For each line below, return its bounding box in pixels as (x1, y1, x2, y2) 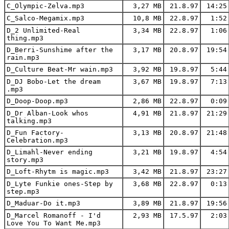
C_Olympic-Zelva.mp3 (7, 2, 84, 10)
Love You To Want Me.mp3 (7, 219, 101, 227)
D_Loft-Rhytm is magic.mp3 (7, 167, 109, 175)
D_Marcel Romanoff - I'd (7, 211, 101, 219)
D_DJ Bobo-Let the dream (7, 77, 101, 85)
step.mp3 (7, 187, 39, 195)
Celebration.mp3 (7, 136, 68, 144)
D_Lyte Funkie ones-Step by (7, 179, 113, 188)
